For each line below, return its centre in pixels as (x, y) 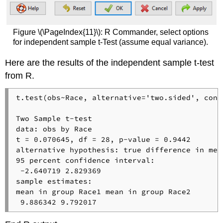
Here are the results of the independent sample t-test (110, 62)
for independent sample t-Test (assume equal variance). (110, 42)
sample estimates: (54, 181)
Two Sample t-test (54, 118)
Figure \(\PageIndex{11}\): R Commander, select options (111, 32)
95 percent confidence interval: (85, 160)
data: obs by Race (54, 129)
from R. (20, 75)
